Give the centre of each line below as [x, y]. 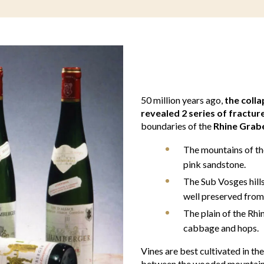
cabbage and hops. [221, 227]
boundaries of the [177, 126]
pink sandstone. [214, 164]
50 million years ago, [183, 100]
